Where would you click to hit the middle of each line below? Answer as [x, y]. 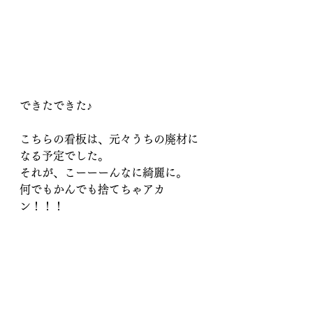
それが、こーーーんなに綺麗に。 [103, 173]
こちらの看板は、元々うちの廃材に [109, 139]
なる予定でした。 [64, 156]
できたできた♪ [56, 105]
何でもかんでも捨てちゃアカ [92, 189]
